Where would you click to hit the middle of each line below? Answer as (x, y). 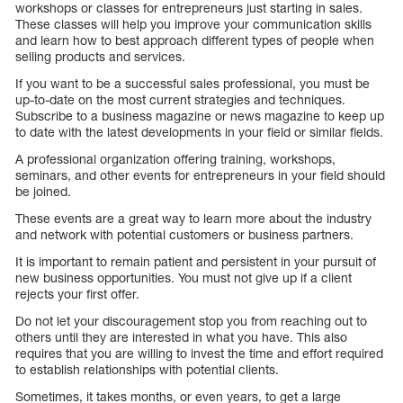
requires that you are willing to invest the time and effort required (199, 354)
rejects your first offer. (77, 294)
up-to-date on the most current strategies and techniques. (180, 100)
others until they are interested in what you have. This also (181, 337)
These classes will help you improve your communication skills (193, 24)
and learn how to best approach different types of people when (195, 40)
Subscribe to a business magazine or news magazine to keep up (200, 116)
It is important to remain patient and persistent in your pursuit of (196, 262)
